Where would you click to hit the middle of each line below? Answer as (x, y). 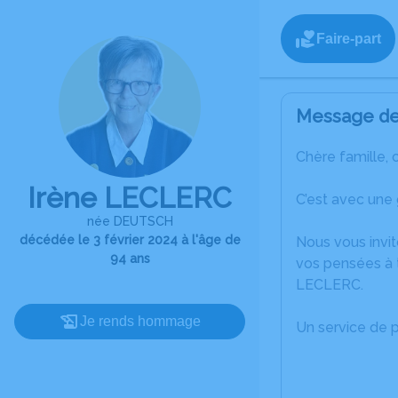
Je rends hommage (140, 321)
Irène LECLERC (130, 198)
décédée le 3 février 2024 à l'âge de (130, 240)
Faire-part (349, 38)
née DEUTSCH (130, 221)
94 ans (130, 259)
